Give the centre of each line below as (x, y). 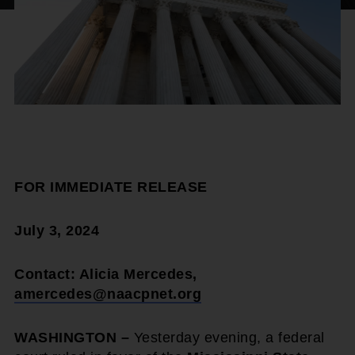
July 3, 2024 (57, 230)
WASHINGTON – (74, 337)
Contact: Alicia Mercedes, (106, 274)
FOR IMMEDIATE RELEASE (111, 187)
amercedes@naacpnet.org (108, 294)
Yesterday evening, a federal (229, 337)
